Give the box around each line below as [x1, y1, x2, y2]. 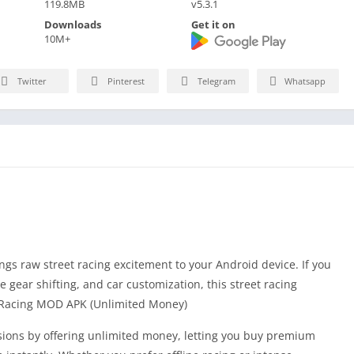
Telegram [198, 75, 235, 88]
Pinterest [107, 75, 145, 88]
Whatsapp [284, 75, 326, 88]
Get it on [191, 17, 236, 32]
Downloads [43, 17, 101, 32]
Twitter [17, 75, 47, 88]
